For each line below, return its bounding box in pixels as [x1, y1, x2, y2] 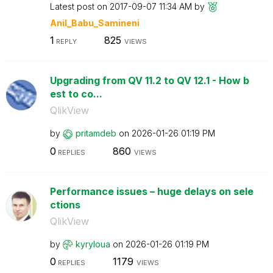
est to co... [49, 88, 102, 100]
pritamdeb [75, 128, 116, 138]
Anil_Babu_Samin [49, 17, 126, 28]
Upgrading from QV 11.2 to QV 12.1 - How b [49, 74, 249, 87]
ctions [49, 198, 80, 211]
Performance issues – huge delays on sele [49, 185, 253, 197]
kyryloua [75, 238, 110, 249]
